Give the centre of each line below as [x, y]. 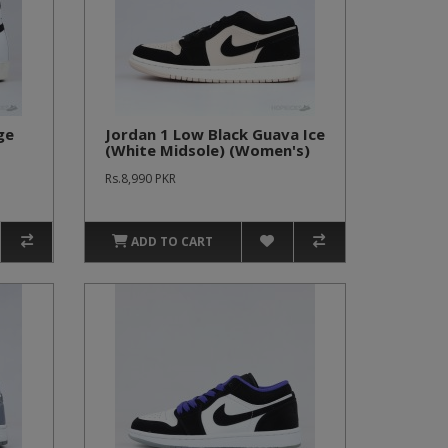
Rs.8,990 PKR [140, 178]
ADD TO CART [172, 241]
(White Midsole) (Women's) [207, 150]
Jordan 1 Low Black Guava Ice [214, 134]
